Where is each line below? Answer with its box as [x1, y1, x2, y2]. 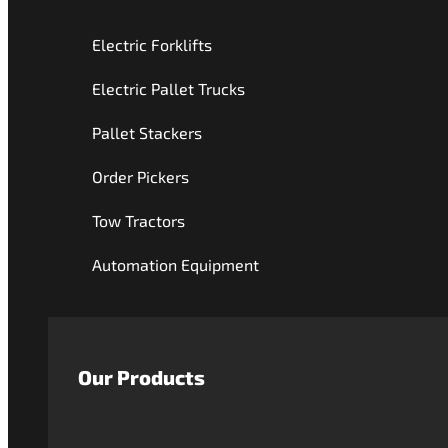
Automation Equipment [92, 255, 259, 274]
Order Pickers [92, 167, 189, 186]
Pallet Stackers [92, 123, 202, 142]
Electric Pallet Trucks [92, 79, 245, 98]
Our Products [78, 365, 205, 389]
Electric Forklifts [92, 35, 212, 54]
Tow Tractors [92, 211, 185, 230]
